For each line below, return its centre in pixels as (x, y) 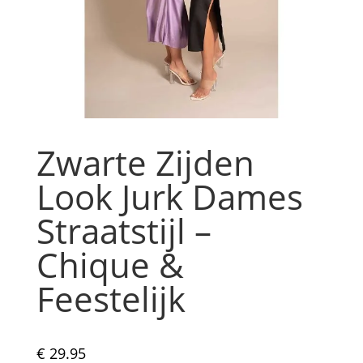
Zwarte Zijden (145, 163)
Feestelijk (111, 299)
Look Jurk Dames (169, 197)
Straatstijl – (124, 231)
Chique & (110, 265)
